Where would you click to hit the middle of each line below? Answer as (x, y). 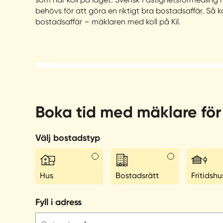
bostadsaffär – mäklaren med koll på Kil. (108, 22)
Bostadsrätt (137, 175)
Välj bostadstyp (68, 138)
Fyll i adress (58, 202)
